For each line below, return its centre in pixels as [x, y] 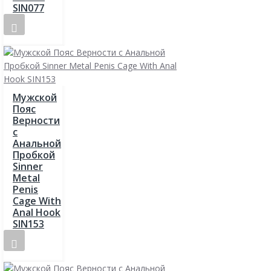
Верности [36, 120]
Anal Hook [37, 212]
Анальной [37, 143]
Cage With [37, 201]
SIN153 [28, 224]
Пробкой [34, 155]
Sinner [28, 166]
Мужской [35, 97]
